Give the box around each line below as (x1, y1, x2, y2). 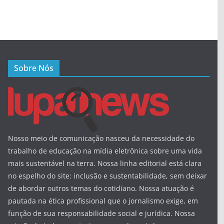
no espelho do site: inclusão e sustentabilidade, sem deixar (8, 170, 207, 180)
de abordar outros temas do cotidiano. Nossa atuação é (8, 183, 194, 193)
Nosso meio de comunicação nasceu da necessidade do (8, 133, 194, 143)
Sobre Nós (14, 62, 53, 73)
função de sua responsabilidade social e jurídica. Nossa (8, 208, 195, 218)
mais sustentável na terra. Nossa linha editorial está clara (8, 158, 201, 168)
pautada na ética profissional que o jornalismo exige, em (8, 195, 198, 205)
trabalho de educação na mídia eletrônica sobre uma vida (8, 145, 202, 155)
